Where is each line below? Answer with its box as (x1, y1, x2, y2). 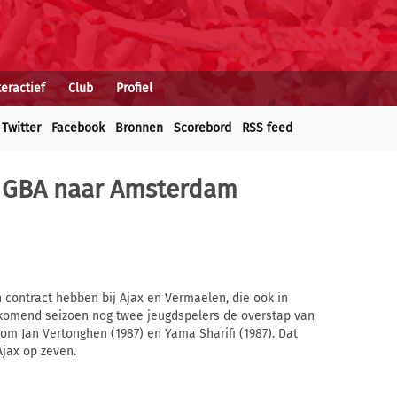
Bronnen (115, 121, 163, 136)
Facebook (51, 121, 105, 136)
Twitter (2, 121, 41, 136)
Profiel (116, 81, 152, 96)
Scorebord (174, 121, 231, 136)
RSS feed (242, 121, 292, 136)
